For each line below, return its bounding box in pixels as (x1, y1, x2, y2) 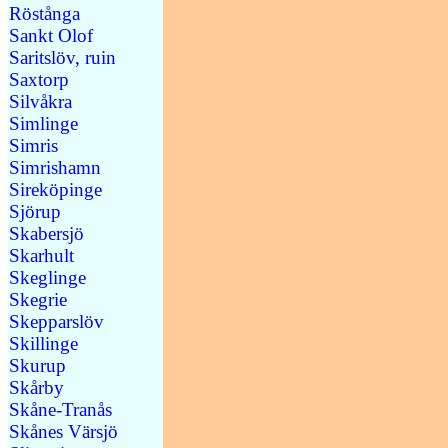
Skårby (9, 376, 64, 398)
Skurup (9, 354, 66, 376)
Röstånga (9, 2, 80, 24)
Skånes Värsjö (9, 420, 118, 442)
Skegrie (9, 288, 67, 310)
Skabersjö (9, 222, 84, 244)
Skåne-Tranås (9, 398, 112, 420)
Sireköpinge (9, 178, 102, 200)
